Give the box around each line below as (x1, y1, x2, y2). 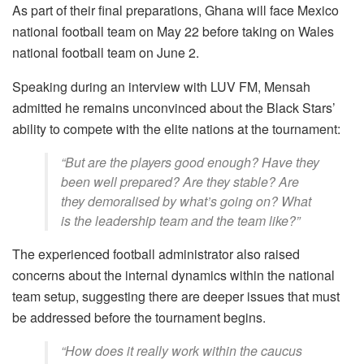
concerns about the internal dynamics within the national (12, 266, 335, 285)
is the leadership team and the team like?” (61, 211, 300, 231)
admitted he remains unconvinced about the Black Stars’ (12, 98, 336, 118)
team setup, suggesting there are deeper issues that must (12, 287, 340, 306)
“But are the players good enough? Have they (61, 153, 319, 172)
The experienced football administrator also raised (12, 245, 300, 264)
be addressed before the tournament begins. (12, 308, 266, 327)
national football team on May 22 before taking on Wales (12, 22, 334, 41)
